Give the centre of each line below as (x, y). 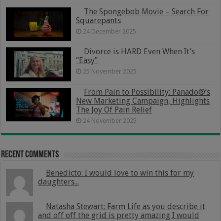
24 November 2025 (110, 120)
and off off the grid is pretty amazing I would (119, 215)
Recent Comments (30, 155)
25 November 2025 (110, 72)
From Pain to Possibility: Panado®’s (147, 92)
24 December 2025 (110, 31)
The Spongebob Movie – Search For (147, 11)
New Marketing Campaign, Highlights (143, 101)
